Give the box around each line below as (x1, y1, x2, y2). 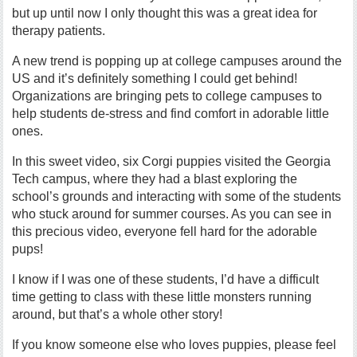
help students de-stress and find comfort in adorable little (12, 107, 330, 120)
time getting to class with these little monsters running (12, 290, 312, 304)
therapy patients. (12, 24, 106, 37)
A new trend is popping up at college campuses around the (12, 54, 343, 68)
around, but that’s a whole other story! (12, 308, 223, 321)
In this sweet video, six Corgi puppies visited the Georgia (12, 155, 331, 168)
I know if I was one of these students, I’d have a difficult (12, 273, 320, 286)
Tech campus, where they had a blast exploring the (12, 172, 298, 186)
